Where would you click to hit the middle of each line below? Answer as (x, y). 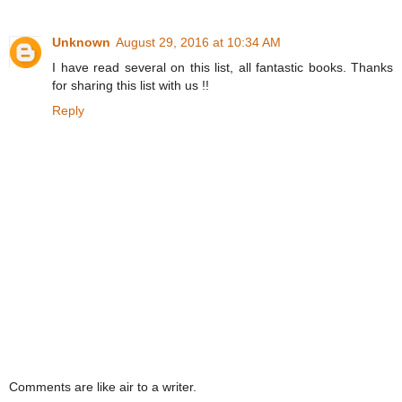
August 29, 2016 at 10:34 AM (198, 43)
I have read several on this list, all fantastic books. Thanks (223, 68)
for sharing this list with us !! (131, 86)
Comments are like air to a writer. (103, 386)
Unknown (81, 43)
